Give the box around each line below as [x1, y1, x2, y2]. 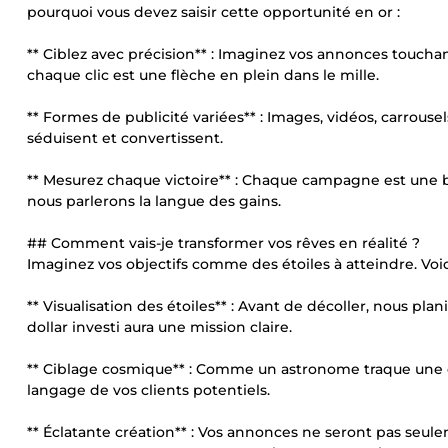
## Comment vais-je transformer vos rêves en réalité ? [27, 234, 420, 252]
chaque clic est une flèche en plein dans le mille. [27, 66, 379, 84]
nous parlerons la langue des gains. [27, 192, 281, 210]
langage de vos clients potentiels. [27, 381, 270, 399]
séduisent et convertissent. [27, 129, 223, 147]
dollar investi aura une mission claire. [27, 318, 292, 336]
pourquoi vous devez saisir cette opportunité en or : [27, 3, 400, 21]
